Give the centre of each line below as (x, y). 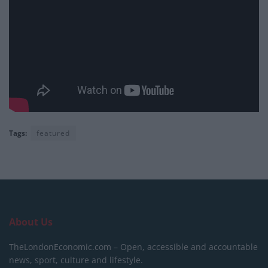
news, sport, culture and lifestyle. (76, 260)
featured (53, 133)
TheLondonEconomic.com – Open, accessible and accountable (133, 246)
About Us (31, 222)
